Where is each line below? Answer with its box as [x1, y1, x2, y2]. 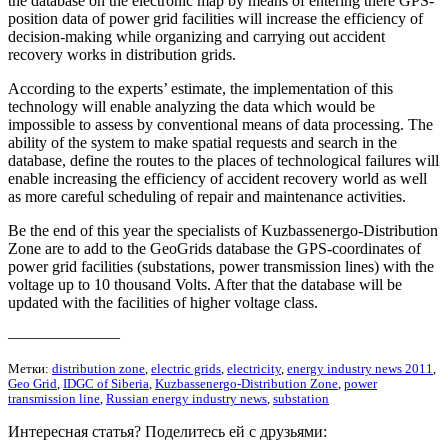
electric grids [151, 361, 221, 376]
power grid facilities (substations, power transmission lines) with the [8, 257, 434, 275]
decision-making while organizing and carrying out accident [8, 27, 385, 45]
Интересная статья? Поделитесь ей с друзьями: [8, 422, 327, 440]
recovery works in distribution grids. [8, 45, 236, 63]
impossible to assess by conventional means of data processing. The [8, 115, 433, 133]
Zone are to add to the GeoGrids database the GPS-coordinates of [8, 239, 421, 257]
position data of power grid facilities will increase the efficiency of [8, 9, 423, 27]
